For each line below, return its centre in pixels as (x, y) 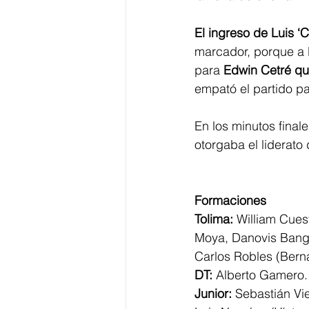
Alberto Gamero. (260, 275)
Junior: (213, 293)
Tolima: (214, 219)
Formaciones (230, 200)
